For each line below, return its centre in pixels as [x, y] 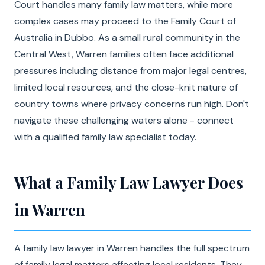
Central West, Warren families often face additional [124, 54]
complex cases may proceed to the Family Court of [125, 21]
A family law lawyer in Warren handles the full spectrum [132, 248]
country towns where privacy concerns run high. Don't [132, 104]
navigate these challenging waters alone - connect [124, 120]
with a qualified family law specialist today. [105, 137]
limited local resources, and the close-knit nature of [126, 87]
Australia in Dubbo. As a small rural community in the [127, 38]
